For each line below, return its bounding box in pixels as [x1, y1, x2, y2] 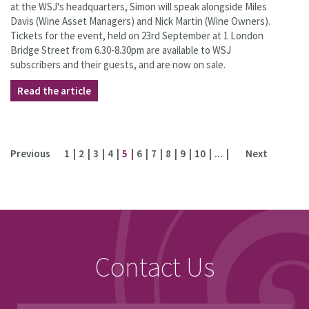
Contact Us [94, 250, 215, 284]
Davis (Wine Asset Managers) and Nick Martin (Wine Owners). [10, 14, 270, 28]
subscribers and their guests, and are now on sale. [10, 58, 226, 71]
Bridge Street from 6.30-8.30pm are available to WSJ [10, 43, 231, 57]
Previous [10, 147, 50, 160]
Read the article [17, 84, 91, 97]
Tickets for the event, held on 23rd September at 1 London [10, 29, 263, 42]
